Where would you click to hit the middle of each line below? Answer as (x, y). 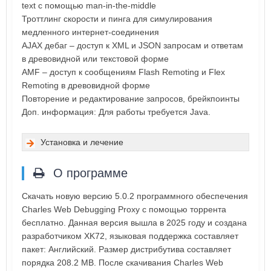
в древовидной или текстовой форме (95, 59)
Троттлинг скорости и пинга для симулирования (117, 19)
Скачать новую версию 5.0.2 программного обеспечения (135, 196)
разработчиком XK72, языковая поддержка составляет (130, 236)
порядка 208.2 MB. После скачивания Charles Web (122, 263)
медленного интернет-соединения (90, 32)
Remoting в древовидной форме (86, 86)
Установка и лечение (82, 142)
